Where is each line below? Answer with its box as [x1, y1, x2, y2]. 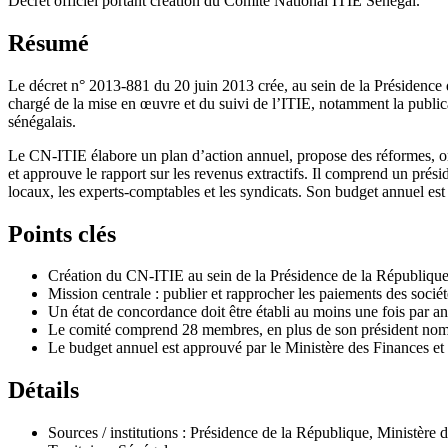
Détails [8, 377, 79, 404]
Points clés [8, 220, 116, 247]
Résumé [8, 29, 89, 56]
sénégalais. [8, 112, 76, 130]
